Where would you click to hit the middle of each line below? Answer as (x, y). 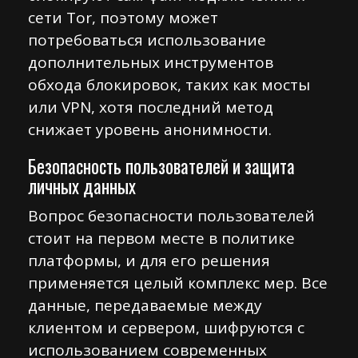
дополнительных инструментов (151, 62)
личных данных (82, 186)
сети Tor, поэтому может (123, 18)
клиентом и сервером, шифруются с (166, 328)
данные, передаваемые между (145, 305)
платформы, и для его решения (149, 261)
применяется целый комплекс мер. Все (178, 283)
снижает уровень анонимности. (150, 129)
